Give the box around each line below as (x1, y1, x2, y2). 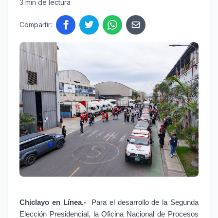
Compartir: (19, 20, 52, 29)
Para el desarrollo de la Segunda (89, 199, 199, 206)
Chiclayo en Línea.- (19, 199, 86, 206)
